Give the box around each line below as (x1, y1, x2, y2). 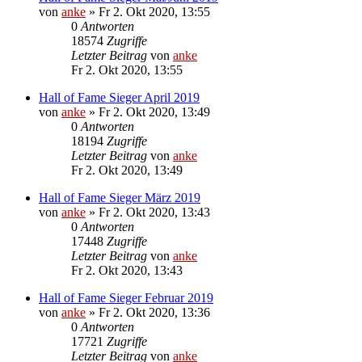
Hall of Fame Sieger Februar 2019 (39, 290, 213, 305)
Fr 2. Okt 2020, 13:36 (99, 305, 210, 319)
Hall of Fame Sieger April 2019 (39, 90, 200, 104)
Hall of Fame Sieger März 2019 (39, 190, 200, 204)
